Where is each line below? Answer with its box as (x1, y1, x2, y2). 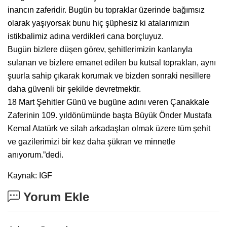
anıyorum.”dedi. (8, 150, 63, 159)
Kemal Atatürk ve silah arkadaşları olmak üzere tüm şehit (8, 124, 210, 133)
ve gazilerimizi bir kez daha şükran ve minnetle (8, 137, 175, 146)
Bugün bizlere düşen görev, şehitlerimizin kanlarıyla (8, 45, 193, 54)
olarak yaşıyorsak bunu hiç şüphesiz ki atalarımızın (8, 18, 190, 27)
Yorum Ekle (20, 190, 89, 204)
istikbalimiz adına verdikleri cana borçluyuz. (8, 31, 164, 41)
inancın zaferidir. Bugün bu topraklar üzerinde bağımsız (8, 5, 205, 14)
